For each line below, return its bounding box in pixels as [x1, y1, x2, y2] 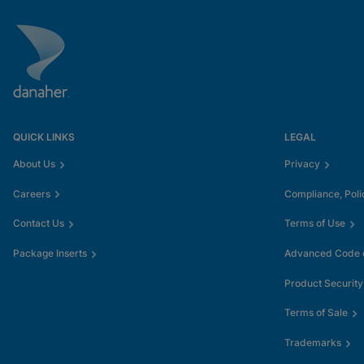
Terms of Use [284, 217, 345, 230]
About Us [13, 157, 55, 170]
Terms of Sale [284, 306, 348, 319]
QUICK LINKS [13, 130, 75, 143]
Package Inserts [13, 246, 87, 259]
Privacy [284, 157, 320, 170]
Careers [13, 187, 50, 200]
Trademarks [284, 336, 341, 349]
